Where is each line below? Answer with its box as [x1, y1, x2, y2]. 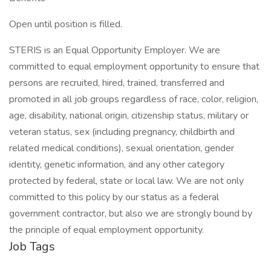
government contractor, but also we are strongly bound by [9, 207, 252, 220]
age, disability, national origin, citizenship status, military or [9, 109, 249, 122]
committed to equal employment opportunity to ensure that [9, 60, 260, 73]
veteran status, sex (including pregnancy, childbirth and [9, 125, 235, 139]
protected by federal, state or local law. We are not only [9, 174, 244, 188]
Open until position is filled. [9, 18, 122, 31]
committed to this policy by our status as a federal [9, 191, 219, 204]
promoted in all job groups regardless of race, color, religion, [9, 93, 258, 106]
